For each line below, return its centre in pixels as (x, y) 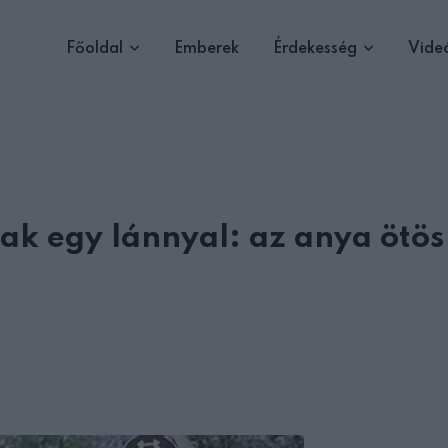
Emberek (206, 49)
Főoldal (94, 49)
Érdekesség (315, 49)
